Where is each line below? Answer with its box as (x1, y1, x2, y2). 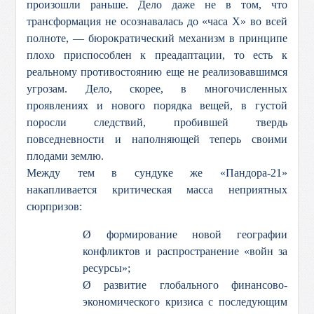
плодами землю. (27, 150, 104, 162)
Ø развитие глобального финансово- (83, 279, 287, 291)
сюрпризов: (27, 200, 83, 212)
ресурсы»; (83, 262, 131, 274)
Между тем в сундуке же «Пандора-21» (27, 167, 287, 179)
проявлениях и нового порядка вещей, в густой (27, 100, 287, 111)
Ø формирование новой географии (83, 228, 287, 240)
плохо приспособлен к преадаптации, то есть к (27, 49, 287, 61)
